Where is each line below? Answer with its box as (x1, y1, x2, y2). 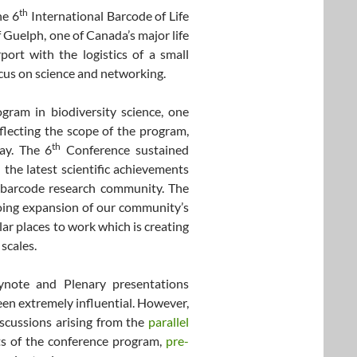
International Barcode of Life (28, 8, 190, 23)
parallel (148, 314, 189, 329)
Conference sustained (61, 142, 190, 157)
